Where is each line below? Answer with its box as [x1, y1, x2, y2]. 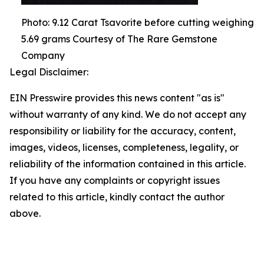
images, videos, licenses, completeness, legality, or [9, 141, 239, 153]
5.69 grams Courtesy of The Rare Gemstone [21, 32, 217, 45]
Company [21, 49, 65, 61]
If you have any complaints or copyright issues [9, 174, 220, 186]
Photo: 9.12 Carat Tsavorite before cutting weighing [21, 16, 254, 28]
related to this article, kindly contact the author [9, 190, 225, 203]
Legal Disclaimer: [9, 65, 88, 78]
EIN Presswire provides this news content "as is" [9, 91, 225, 104]
